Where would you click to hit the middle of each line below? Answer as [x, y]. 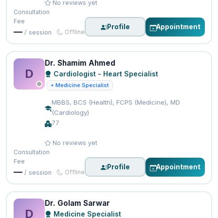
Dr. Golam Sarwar [77, 203]
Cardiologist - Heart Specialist [105, 74]
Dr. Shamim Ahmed [80, 63]
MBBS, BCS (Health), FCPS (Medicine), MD [116, 102]
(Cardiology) [70, 113]
